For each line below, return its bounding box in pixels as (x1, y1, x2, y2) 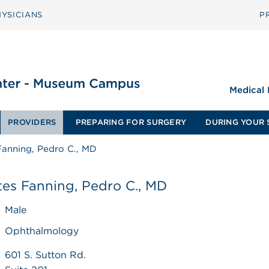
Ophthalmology (5, 225, 79, 237)
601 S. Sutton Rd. (5, 249, 86, 261)
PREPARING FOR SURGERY (75, 118, 187, 127)
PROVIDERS (8, 118, 56, 127)
